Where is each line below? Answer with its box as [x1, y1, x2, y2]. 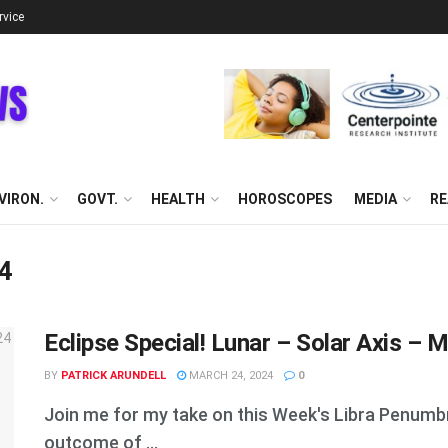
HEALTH [151, 191, 205, 207]
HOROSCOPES [238, 191, 332, 207]
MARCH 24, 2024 [186, 369, 273, 382]
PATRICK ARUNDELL [61, 369, 166, 382]
